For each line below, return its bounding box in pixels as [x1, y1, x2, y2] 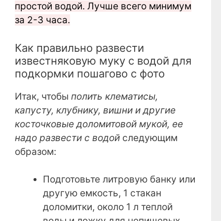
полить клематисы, [69, 90, 158, 102]
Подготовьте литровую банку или [43, 174, 195, 185]
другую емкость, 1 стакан [43, 187, 161, 199]
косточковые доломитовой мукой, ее [15, 118, 183, 130]
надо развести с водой [15, 132, 122, 144]
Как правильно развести [15, 41, 144, 54]
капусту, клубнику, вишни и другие [15, 104, 176, 116]
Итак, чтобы [15, 90, 69, 102]
